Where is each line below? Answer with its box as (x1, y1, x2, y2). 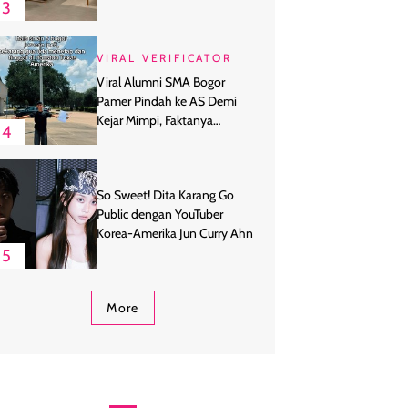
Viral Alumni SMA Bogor (97, 73, 225, 90)
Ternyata (97, 130, 143, 148)
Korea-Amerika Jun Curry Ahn (97, 224, 253, 241)
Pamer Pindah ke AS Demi (97, 92, 237, 109)
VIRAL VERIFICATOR (97, 50, 232, 65)
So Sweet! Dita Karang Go (97, 186, 234, 203)
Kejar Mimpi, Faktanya (97, 111, 213, 128)
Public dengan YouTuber (97, 205, 223, 222)
